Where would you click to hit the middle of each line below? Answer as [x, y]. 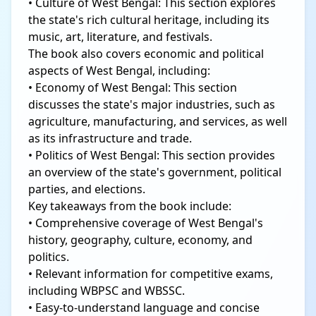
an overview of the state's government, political [155, 172]
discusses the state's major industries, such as [152, 104]
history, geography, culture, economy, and [140, 239]
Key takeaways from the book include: [130, 206]
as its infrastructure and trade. [110, 138]
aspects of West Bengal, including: [119, 70]
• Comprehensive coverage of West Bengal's [146, 223]
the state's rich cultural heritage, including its [149, 19]
